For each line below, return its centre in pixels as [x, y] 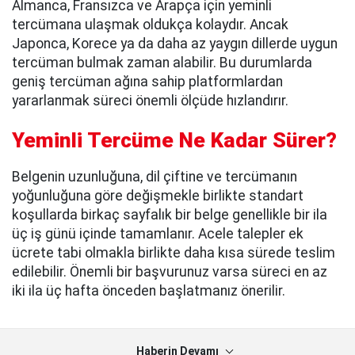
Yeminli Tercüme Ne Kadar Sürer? [174, 141]
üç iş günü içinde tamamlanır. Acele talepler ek [158, 234]
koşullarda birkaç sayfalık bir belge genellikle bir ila [170, 215]
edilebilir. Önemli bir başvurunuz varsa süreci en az [170, 272]
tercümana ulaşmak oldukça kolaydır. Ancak [150, 24]
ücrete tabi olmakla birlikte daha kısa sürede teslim [174, 253]
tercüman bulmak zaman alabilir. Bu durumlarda [162, 62]
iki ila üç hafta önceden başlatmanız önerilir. [149, 291]
